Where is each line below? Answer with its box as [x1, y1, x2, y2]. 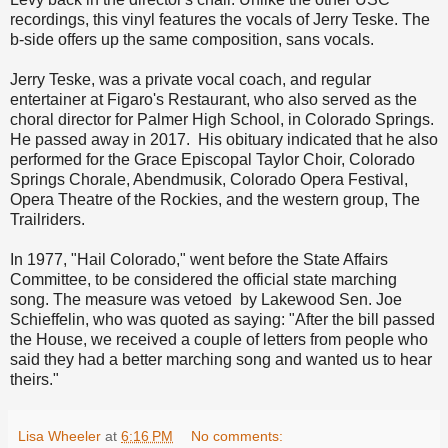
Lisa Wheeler [18, 428, 101, 445]
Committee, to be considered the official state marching [10, 271, 397, 289]
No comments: [191, 428, 284, 445]
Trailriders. [10, 211, 85, 229]
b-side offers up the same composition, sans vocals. [10, 31, 374, 49]
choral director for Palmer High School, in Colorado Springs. [10, 111, 434, 129]
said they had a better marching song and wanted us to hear [10, 351, 432, 369]
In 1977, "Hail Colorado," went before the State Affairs [10, 251, 388, 269]
